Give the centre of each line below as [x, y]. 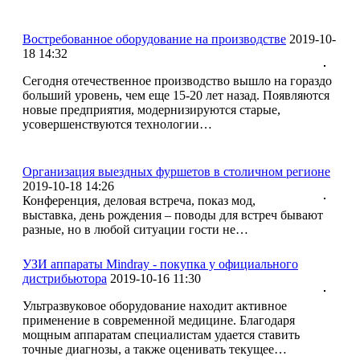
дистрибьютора [65, 278]
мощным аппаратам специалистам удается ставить [161, 334]
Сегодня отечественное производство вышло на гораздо [177, 80]
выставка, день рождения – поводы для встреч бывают [173, 215]
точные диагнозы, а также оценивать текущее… [155, 349]
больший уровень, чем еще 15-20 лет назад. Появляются [176, 95]
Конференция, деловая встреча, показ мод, [139, 200]
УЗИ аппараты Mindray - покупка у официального [160, 264]
